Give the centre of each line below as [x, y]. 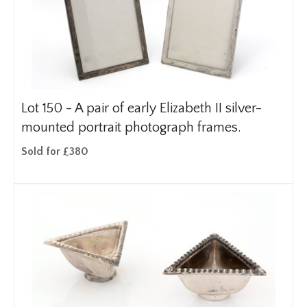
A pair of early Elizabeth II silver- [168, 108]
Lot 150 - [48, 108]
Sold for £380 [55, 151]
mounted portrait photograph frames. [131, 127]
